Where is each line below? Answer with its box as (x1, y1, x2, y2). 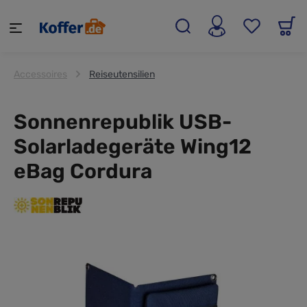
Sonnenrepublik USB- (14, 109, 232, 134)
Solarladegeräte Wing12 (14, 134, 251, 159)
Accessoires (14, 68, 67, 80)
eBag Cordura (14, 158, 152, 184)
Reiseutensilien (89, 68, 155, 80)
